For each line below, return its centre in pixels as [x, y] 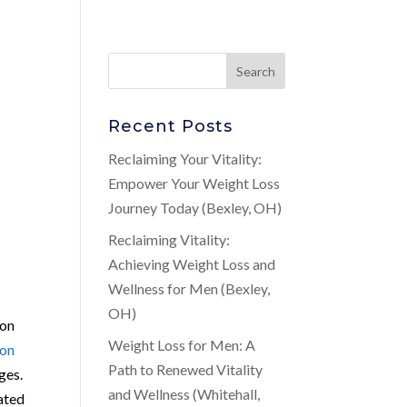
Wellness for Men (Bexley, [189, 288]
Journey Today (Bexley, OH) [195, 208]
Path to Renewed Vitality [186, 369]
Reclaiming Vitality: [169, 239]
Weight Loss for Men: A [182, 345]
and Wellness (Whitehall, [184, 394]
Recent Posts [171, 126]
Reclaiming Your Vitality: [185, 159]
